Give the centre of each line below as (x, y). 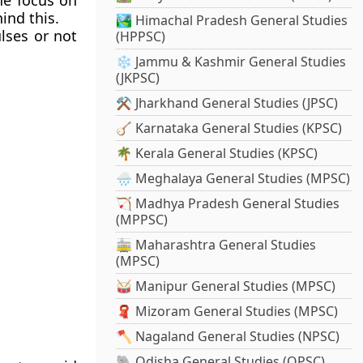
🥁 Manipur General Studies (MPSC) (226, 286)
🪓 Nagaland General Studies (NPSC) (228, 337)
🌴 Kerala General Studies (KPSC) (217, 154)
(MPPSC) (142, 220)
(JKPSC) (138, 78)
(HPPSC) (141, 37)
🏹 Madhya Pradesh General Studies (228, 204)
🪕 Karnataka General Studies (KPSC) (229, 128)
